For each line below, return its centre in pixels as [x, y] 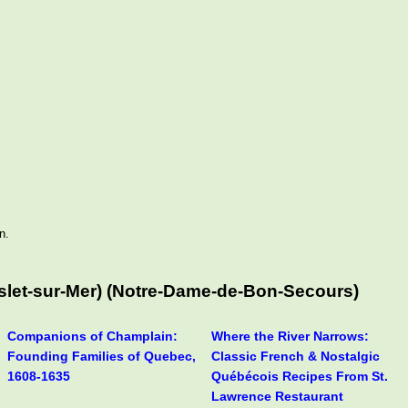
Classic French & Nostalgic [296, 356]
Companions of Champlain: [92, 336]
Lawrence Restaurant [277, 396]
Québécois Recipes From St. [300, 376]
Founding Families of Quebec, [102, 356]
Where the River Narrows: [290, 336]
